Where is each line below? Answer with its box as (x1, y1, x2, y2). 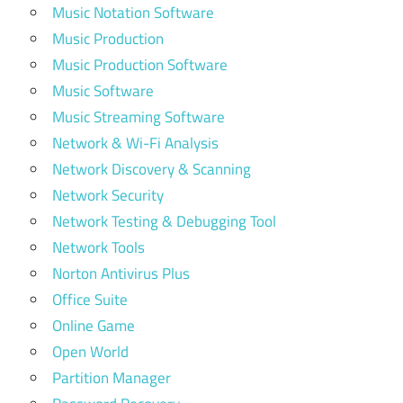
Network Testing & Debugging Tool (52, 210, 276, 234)
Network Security (52, 184, 164, 208)
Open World (52, 340, 129, 364)
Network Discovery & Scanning (52, 157, 251, 182)
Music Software (52, 79, 154, 103)
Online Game (52, 314, 135, 338)
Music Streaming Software (52, 105, 225, 130)
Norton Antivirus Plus (52, 262, 190, 286)
